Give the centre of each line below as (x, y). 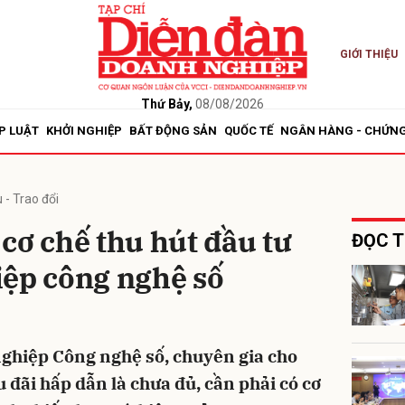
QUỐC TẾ (249, 131)
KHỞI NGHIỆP (84, 131)
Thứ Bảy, (166, 104)
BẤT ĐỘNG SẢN (173, 131)
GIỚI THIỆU (368, 54)
